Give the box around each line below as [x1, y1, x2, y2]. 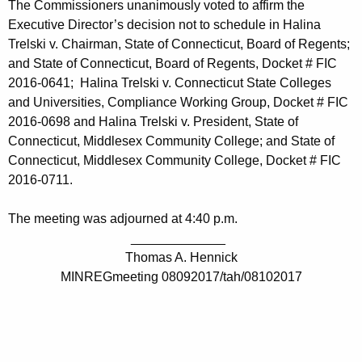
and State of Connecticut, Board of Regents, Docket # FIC [8, 57, 337, 71]
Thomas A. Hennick [124, 250, 238, 265]
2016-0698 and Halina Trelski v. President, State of [8, 115, 298, 129]
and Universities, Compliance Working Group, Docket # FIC [8, 95, 348, 110]
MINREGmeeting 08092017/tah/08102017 [60, 270, 302, 284]
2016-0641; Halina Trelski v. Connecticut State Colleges [8, 76, 331, 90]
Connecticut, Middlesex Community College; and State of [8, 134, 335, 149]
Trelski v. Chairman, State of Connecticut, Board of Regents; [8, 37, 350, 52]
